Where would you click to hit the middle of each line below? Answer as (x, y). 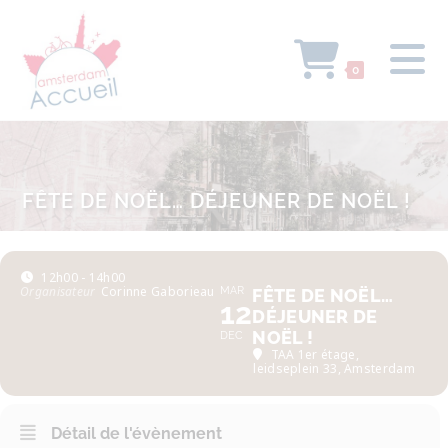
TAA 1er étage (313, 354)
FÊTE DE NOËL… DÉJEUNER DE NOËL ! (217, 201)
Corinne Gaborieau (157, 291)
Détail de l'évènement (136, 433)
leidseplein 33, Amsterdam (334, 368)
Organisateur (58, 291)
